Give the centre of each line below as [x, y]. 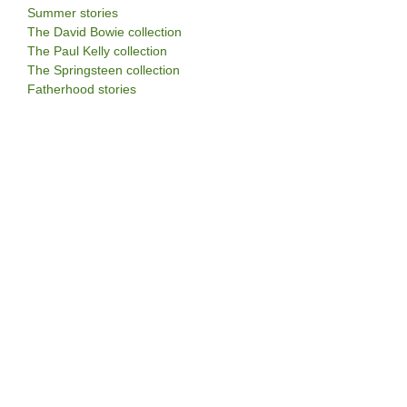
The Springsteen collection [104, 70]
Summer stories [73, 13]
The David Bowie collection [104, 32]
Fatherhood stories [82, 89]
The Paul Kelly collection [97, 51]
